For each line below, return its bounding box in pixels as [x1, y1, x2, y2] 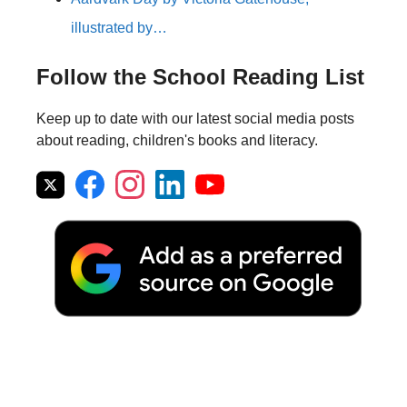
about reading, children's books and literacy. [36, 133, 318, 149]
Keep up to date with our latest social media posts [36, 111, 354, 127]
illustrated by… [71, 20, 167, 36]
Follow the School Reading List [36, 65, 364, 90]
